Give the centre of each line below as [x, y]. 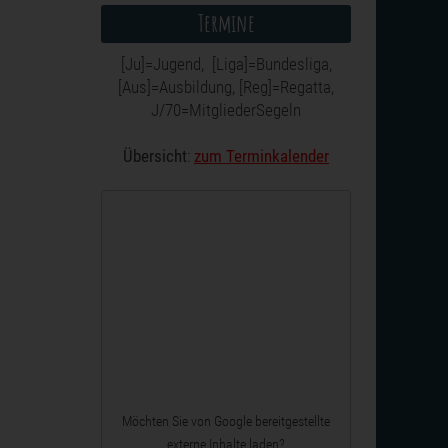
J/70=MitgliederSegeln [226, 110]
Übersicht [155, 156]
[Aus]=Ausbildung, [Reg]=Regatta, [226, 87]
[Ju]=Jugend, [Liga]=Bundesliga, [226, 64]
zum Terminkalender [261, 156]
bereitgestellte [291, 421]
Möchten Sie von [168, 421]
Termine [226, 23]
